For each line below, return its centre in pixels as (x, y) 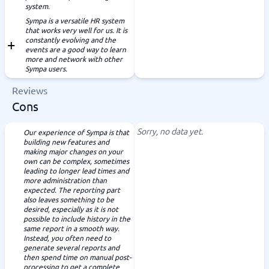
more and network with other (74, 59)
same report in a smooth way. (71, 228)
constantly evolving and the (71, 40)
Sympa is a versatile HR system (75, 20)
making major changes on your (73, 151)
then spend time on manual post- (77, 257)
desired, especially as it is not (71, 209)
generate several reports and (71, 247)
